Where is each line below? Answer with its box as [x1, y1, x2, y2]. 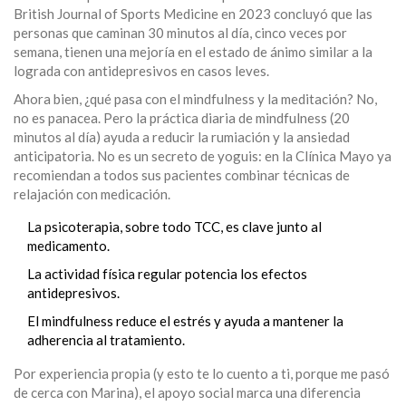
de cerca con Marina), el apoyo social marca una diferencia [14, 384, 361, 401]
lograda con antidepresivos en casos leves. [14, 63, 269, 80]
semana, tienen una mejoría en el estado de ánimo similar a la [14, 43, 372, 61]
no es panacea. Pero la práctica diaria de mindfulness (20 [14, 110, 350, 127]
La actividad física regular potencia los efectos [27, 266, 307, 283]
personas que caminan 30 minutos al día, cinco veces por [14, 24, 347, 42]
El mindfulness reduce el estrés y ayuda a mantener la [27, 313, 343, 330]
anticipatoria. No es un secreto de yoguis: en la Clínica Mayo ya [14, 148, 391, 165]
